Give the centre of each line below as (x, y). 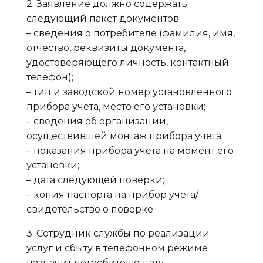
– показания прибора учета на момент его (130, 151)
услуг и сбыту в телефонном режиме (117, 248)
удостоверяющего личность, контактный (127, 63)
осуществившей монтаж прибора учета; (124, 136)
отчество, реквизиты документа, (106, 48)
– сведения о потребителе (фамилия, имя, (130, 33)
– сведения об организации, (97, 121)
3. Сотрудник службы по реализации (118, 233)
